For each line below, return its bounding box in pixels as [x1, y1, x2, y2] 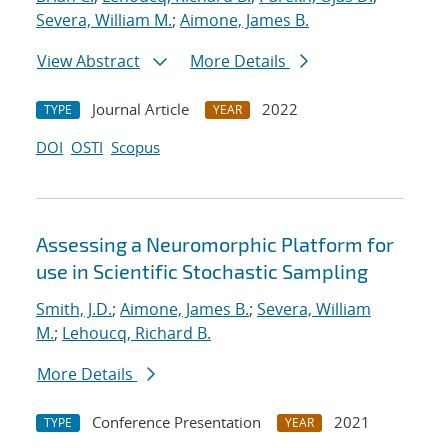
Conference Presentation [92, 412, 261, 433]
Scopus [111, 137, 160, 158]
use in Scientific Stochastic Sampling [36, 259, 368, 284]
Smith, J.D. [36, 298, 112, 321]
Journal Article [92, 99, 189, 120]
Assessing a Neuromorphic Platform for [36, 232, 394, 257]
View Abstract [37, 50, 140, 73]
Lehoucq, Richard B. [62, 322, 211, 345]
